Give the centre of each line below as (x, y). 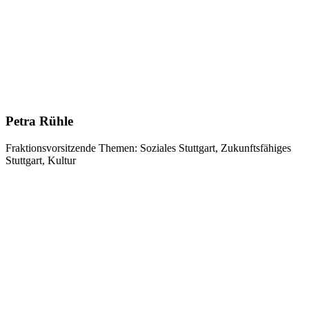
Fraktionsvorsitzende (51, 148)
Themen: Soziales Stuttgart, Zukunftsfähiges (193, 148)
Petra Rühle (39, 121)
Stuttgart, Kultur (41, 160)
